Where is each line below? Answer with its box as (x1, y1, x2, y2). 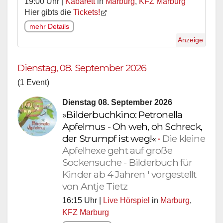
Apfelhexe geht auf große (62, 144, 172, 156)
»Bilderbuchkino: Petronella (62, 108, 183, 120)
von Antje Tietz (62, 180, 127, 192)
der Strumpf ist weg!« (62, 132, 158, 144)
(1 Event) (17, 78, 49, 87)
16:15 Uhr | (62, 196, 103, 205)
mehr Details (29, 22, 69, 30)
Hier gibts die (24, 7, 73, 16)
